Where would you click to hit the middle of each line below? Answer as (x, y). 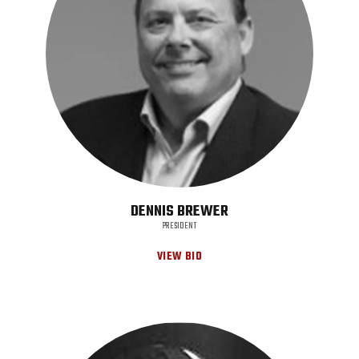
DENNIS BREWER (179, 211)
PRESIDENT (179, 226)
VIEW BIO (179, 257)
